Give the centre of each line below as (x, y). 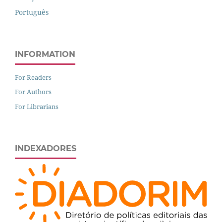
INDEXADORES (46, 149)
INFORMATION (45, 54)
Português (32, 12)
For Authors (33, 92)
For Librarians (37, 107)
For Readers (33, 77)
